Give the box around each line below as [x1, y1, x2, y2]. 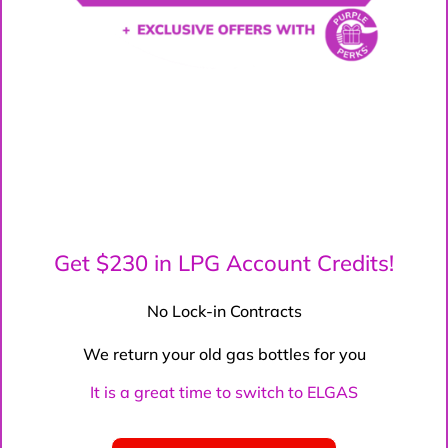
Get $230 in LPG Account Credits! [54, 248, 394, 277]
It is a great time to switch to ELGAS [90, 381, 358, 402]
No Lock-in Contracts [146, 300, 302, 321]
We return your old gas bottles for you [82, 343, 366, 364]
